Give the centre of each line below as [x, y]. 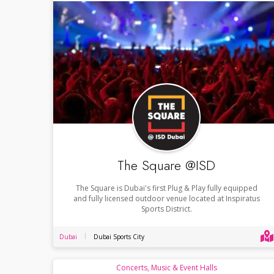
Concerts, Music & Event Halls [166, 267]
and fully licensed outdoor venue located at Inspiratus [166, 198]
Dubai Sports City [119, 236]
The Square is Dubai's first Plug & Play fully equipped [166, 188]
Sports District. [166, 209]
